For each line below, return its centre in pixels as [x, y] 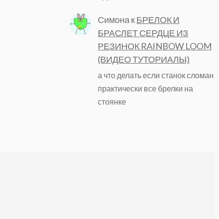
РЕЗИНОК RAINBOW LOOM [155, 46]
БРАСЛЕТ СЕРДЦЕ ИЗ [143, 33]
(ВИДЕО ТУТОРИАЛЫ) [144, 59]
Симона [114, 19]
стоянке [112, 102]
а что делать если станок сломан [156, 75]
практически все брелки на [146, 88]
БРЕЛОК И [158, 19]
